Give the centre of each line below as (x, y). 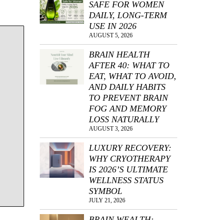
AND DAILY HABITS (127, 87)
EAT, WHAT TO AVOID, (133, 76)
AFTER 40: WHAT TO (129, 66)
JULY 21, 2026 (107, 201)
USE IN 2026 (113, 26)
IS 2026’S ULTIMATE (128, 170)
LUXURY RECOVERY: (130, 148)
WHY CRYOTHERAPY (130, 159)
